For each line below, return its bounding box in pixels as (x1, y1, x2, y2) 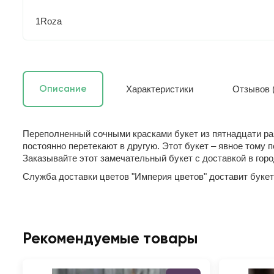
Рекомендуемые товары (23, 231, 198, 247)
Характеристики (126, 83, 193, 94)
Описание (39, 84, 87, 94)
